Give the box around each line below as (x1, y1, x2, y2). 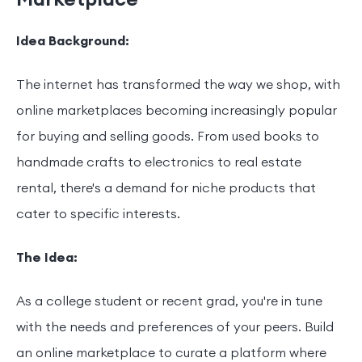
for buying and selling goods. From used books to (16, 128, 319, 145)
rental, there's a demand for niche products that (16, 180, 316, 197)
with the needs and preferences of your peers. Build (16, 319, 334, 336)
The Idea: (16, 250, 78, 267)
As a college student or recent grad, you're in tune (16, 293, 322, 310)
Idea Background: (16, 33, 129, 50)
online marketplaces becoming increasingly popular (16, 103, 337, 120)
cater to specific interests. (16, 206, 180, 223)
